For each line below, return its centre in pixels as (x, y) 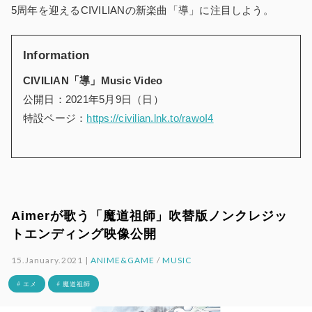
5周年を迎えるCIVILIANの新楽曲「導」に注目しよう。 (142, 10)
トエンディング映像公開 (84, 234)
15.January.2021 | (51, 260)
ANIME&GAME (123, 260)
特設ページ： (55, 118)
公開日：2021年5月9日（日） (93, 99)
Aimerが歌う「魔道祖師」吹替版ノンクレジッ (150, 216)
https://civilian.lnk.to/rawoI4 (150, 118)
